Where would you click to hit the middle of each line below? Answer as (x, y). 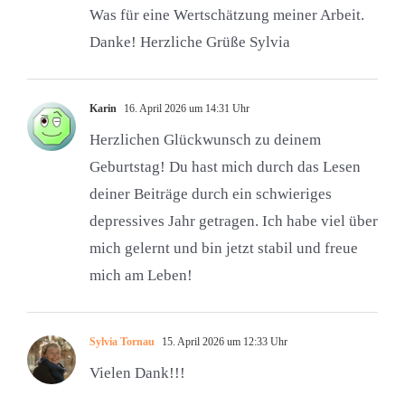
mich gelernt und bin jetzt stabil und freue (223, 249)
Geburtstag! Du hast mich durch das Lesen (225, 167)
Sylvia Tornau (122, 342)
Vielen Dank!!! (137, 373)
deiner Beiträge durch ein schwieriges (210, 194)
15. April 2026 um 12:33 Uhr (223, 342)
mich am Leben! (141, 276)
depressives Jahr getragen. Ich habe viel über (233, 221)
